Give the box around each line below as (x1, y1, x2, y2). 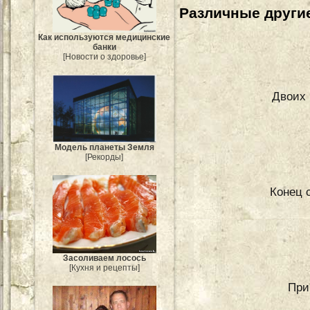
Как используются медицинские (38, 33, 171, 43)
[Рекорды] (85, 152, 124, 163)
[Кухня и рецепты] (69, 262, 140, 273)
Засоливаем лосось (63, 253, 146, 263)
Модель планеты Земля (55, 143, 154, 153)
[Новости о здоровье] (63, 52, 146, 62)
